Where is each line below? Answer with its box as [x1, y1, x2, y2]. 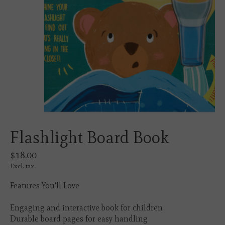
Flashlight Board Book [10, 127, 169, 148]
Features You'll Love [10, 181, 79, 191]
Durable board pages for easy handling [10, 214, 148, 224]
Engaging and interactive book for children [10, 203, 163, 213]
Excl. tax [10, 162, 34, 170]
